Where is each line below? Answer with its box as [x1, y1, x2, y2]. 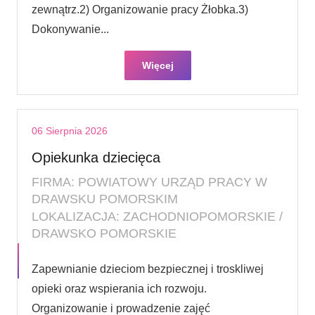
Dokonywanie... [32, 22, 109, 35]
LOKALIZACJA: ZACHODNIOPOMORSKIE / [32, 209, 283, 224]
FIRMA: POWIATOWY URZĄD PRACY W [32, 174, 267, 189]
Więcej [141, 59, 174, 71]
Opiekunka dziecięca [32, 149, 160, 165]
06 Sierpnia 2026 [32, 124, 108, 136]
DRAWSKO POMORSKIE [32, 226, 176, 240]
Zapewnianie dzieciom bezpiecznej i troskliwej [32, 262, 264, 275]
